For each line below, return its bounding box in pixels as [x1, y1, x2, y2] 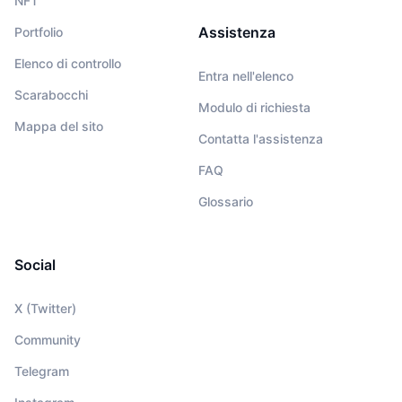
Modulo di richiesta [197, 100, 310, 116]
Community [14, 332, 81, 348]
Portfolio [14, 24, 63, 40]
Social [14, 256, 56, 275]
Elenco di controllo [14, 56, 121, 72]
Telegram [14, 363, 69, 380]
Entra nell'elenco [197, 68, 293, 84]
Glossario [197, 194, 253, 210]
